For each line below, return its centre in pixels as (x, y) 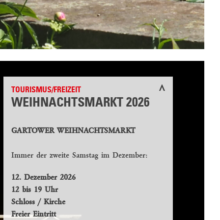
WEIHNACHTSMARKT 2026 (81, 103)
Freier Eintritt (34, 215)
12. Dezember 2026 (43, 178)
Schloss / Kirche (38, 203)
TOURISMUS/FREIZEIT (46, 91)
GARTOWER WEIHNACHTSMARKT (73, 131)
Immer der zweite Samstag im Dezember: (80, 156)
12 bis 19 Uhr (35, 190)
